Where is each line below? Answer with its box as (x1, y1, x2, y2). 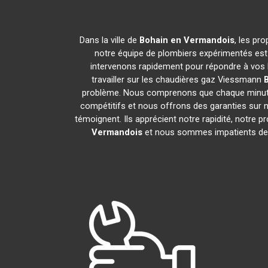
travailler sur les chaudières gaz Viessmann (92, 74, 264, 85)
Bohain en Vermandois (139, 35, 234, 45)
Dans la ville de (80, 35, 139, 45)
